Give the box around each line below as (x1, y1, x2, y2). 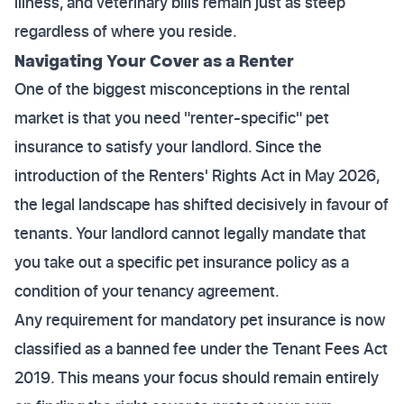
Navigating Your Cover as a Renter (14, 50, 294, 70)
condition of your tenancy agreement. (14, 280, 280, 302)
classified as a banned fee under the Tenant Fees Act (14, 337, 388, 360)
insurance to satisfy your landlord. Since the (14, 135, 322, 158)
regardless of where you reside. (14, 20, 237, 42)
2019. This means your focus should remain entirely (14, 366, 379, 389)
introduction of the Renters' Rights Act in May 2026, (14, 164, 380, 187)
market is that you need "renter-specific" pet (14, 106, 329, 129)
